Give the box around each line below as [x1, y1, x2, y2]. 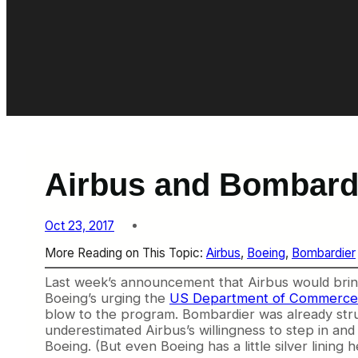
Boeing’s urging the [45, 290, 169, 307]
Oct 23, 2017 [45, 217, 114, 233]
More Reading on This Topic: [45, 245, 206, 261]
